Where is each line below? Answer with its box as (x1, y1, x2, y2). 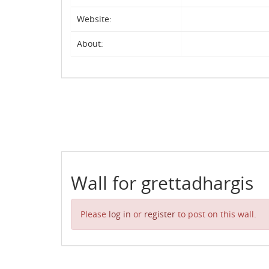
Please (80, 208, 109, 220)
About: (77, 38, 103, 49)
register (144, 208, 175, 220)
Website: (77, 13, 112, 25)
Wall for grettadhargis (71, 171, 253, 195)
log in (109, 208, 131, 220)
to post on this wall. (175, 208, 256, 220)
